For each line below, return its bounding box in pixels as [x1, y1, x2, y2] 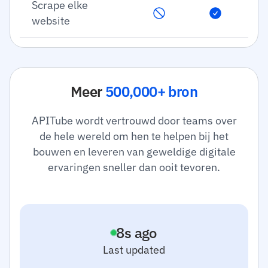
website [32, 14, 70, 28]
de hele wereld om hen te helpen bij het [39, 129, 229, 143]
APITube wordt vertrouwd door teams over [31, 114, 237, 127]
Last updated [103, 243, 165, 257]
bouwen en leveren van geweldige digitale [32, 145, 236, 159]
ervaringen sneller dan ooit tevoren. [48, 160, 220, 174]
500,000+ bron [105, 82, 198, 101]
